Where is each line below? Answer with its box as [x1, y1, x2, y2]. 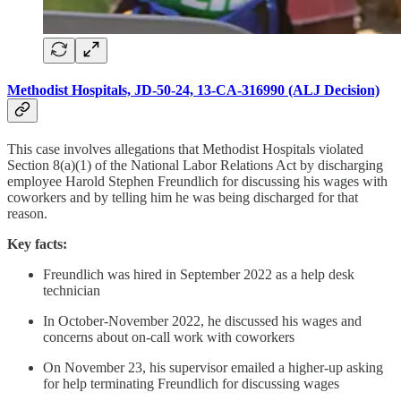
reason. [7, 206, 47, 222]
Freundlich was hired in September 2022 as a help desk [43, 267, 354, 283]
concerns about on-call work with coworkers [43, 329, 294, 346]
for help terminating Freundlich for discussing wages [43, 376, 339, 392]
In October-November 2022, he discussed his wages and [43, 313, 362, 329]
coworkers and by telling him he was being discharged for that [7, 190, 358, 206]
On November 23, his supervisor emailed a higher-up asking [43, 360, 383, 376]
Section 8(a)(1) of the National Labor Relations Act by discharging [7, 158, 383, 174]
